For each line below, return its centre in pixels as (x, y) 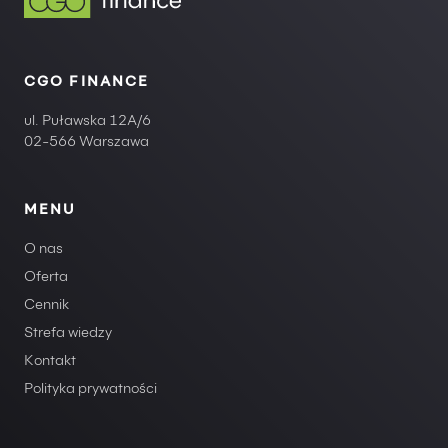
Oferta (46, 278)
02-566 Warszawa (86, 143)
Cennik (46, 306)
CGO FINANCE (87, 83)
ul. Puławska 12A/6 (87, 122)
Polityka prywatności (90, 390)
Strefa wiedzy (68, 334)
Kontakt (50, 362)
